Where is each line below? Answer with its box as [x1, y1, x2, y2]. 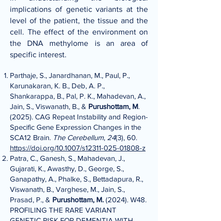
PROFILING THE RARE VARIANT [10, 206, 116, 214]
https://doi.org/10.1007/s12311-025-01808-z [10, 144, 146, 152]
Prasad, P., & [10, 195, 52, 204]
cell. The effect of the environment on [10, 28, 148, 36]
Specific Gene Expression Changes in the [10, 123, 141, 131]
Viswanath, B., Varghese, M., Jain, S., [10, 185, 125, 193]
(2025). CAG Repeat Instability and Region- [10, 112, 148, 121]
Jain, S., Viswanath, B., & [10, 102, 88, 110]
